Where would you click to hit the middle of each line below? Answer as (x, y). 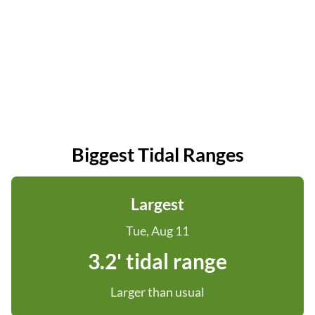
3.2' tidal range (157, 261)
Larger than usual (157, 292)
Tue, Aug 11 (157, 231)
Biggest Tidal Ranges (157, 154)
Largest (157, 204)
